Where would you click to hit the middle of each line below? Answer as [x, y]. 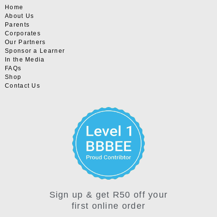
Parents [17, 25]
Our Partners [25, 42]
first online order [108, 206]
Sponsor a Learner [35, 51]
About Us [20, 16]
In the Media [25, 60]
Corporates [23, 34]
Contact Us [23, 86]
